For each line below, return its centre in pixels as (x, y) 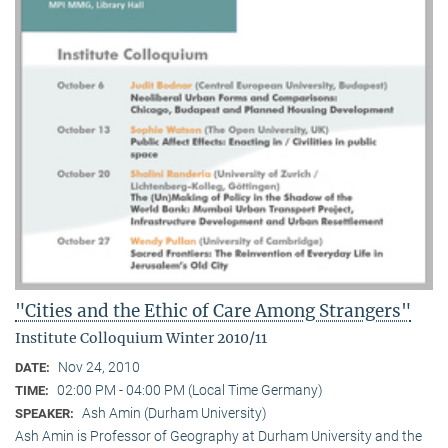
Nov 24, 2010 (99, 367)
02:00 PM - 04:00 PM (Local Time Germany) (190, 390)
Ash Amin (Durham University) (174, 413)
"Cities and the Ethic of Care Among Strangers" (213, 311)
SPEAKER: (46, 414)
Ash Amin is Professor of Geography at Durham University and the (218, 436)
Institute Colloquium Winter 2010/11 (141, 338)
